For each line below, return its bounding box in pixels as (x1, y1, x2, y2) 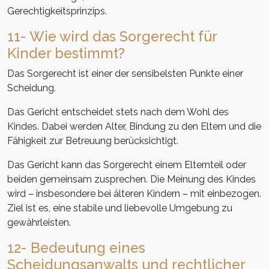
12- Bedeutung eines (7, 240, 145, 256)
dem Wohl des (162, 106, 229, 118)
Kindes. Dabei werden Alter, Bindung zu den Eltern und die (7, 121, 261, 133)
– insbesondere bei (28, 188, 113, 200)
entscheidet (61, 106, 113, 118)
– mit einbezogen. (183, 188, 261, 200)
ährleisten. (26, 217, 71, 229)
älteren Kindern (113, 188, 183, 200)
